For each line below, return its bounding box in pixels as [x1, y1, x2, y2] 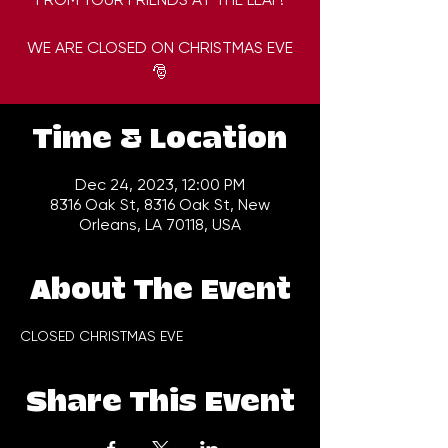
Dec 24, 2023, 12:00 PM [75, 175, 245, 195]
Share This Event [25, 387, 295, 419]
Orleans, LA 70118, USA [79, 215, 241, 235]
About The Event [29, 275, 291, 307]
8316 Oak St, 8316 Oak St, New [50, 195, 270, 215]
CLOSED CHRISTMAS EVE [20, 328, 183, 345]
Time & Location [33, 124, 287, 156]
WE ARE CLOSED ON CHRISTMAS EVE [27, 38, 293, 58]
